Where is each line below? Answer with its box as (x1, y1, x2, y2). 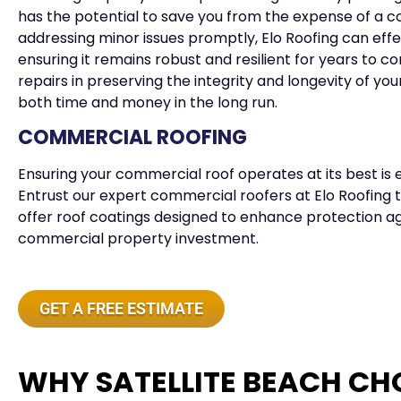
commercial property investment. (18, 228, 259, 250)
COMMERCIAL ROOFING (18, 124, 247, 152)
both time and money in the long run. (18, 91, 277, 113)
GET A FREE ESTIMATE (39, 299, 203, 319)
